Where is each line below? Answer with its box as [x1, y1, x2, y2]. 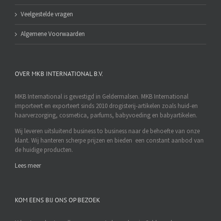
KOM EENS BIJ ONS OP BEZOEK [15, 196, 100, 205]
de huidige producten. [15, 146, 73, 155]
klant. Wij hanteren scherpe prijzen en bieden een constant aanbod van [15, 136, 204, 146]
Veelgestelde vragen [21, 10, 73, 19]
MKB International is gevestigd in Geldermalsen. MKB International [15, 92, 188, 102]
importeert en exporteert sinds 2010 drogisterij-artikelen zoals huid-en [15, 102, 198, 111]
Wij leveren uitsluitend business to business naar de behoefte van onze [15, 127, 200, 136]
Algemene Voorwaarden [21, 30, 85, 39]
